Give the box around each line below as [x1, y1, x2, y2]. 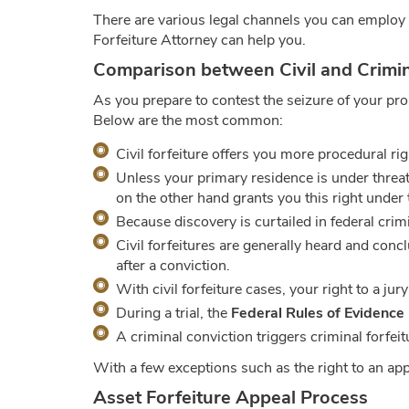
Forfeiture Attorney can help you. [93, 30, 306, 50]
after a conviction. [116, 256, 230, 277]
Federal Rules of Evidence [231, 303, 404, 324]
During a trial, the [116, 303, 231, 324]
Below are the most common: [93, 110, 283, 131]
